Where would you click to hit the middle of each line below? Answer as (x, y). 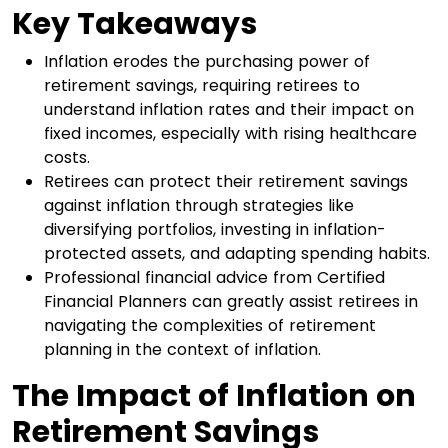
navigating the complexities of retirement (210, 325)
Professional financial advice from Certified (214, 277)
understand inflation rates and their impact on (229, 109)
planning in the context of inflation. (182, 349)
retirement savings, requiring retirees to (202, 85)
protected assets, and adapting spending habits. (237, 253)
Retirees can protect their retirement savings (226, 181)
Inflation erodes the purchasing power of (207, 61)
